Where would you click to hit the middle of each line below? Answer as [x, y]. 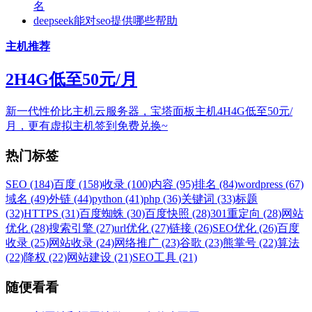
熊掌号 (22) [250, 243]
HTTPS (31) [52, 214]
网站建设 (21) [100, 258]
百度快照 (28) [178, 214]
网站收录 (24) [81, 243]
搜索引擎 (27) [81, 228]
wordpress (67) [271, 185]
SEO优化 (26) [245, 228]
